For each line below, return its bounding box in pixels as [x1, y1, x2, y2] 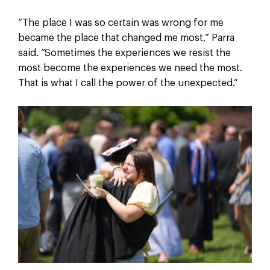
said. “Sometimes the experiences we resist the [17, 48, 231, 58]
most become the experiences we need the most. [17, 63, 242, 73]
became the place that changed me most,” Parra [17, 33, 234, 43]
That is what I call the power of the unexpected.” [17, 78, 238, 88]
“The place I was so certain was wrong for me [17, 17, 224, 28]
